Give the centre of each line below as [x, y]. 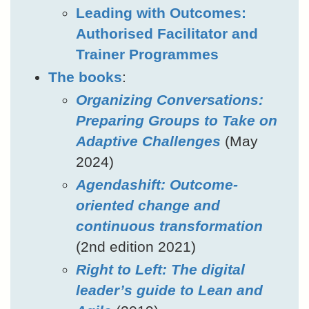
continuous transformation [169, 226]
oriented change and [148, 205]
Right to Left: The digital [160, 269]
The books [85, 77]
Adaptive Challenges [148, 141]
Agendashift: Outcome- [157, 184]
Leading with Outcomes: [161, 12]
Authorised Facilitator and [167, 33]
